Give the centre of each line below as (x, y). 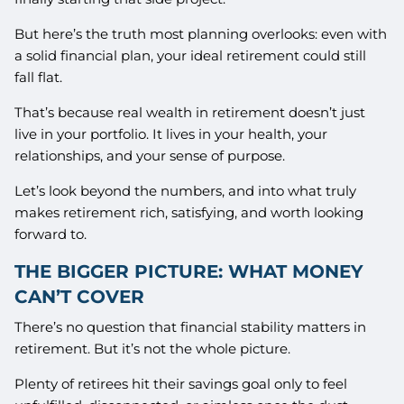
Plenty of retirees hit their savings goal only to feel (181, 383)
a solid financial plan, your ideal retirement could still (191, 56)
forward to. (51, 234)
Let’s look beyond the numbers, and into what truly (186, 191)
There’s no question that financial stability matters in (191, 326)
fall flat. (39, 78)
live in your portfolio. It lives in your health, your (171, 134)
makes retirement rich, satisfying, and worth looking (189, 213)
